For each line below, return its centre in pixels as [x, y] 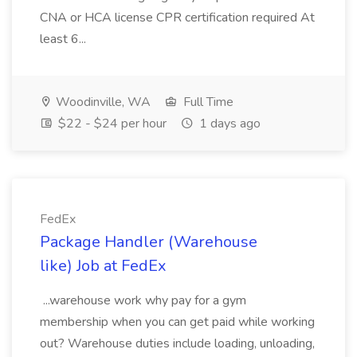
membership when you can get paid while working [177, 322]
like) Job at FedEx [103, 266]
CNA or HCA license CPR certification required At [177, 18]
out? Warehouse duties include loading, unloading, [177, 343]
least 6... [65, 39]
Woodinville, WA [102, 102]
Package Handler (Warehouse [149, 242]
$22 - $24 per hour [111, 124]
